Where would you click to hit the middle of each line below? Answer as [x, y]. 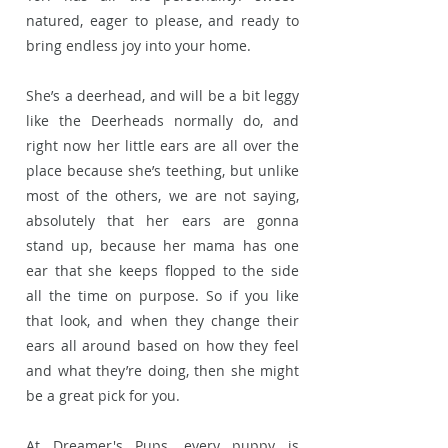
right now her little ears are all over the [162, 145]
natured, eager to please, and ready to [162, 20]
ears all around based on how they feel [162, 345]
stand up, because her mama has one [162, 245]
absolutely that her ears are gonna [162, 220]
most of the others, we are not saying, [162, 195]
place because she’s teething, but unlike [162, 170]
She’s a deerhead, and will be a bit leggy [162, 95]
